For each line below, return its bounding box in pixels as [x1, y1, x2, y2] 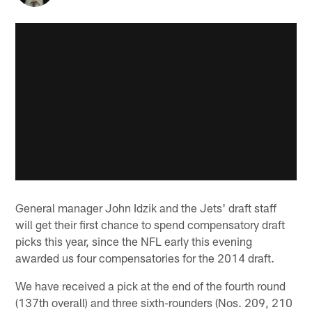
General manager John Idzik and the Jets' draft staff [15, 200, 277, 214]
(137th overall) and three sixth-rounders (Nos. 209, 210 [15, 295, 293, 309]
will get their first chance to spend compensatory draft [15, 217, 286, 231]
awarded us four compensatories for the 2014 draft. [15, 250, 275, 265]
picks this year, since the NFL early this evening [15, 233, 253, 248]
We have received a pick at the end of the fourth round [15, 278, 286, 292]
